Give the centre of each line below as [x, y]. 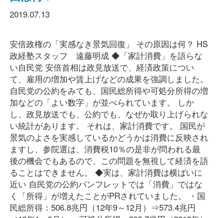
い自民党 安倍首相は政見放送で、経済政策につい [102, 67]
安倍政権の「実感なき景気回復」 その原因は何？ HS [109, 44]
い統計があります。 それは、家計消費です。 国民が [107, 125]
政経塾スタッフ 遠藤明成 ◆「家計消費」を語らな [106, 55]
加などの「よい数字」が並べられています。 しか [102, 102]
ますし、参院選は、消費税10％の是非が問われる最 [105, 149]
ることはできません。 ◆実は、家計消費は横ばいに [106, 172]
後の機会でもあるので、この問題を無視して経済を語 [109, 160]
